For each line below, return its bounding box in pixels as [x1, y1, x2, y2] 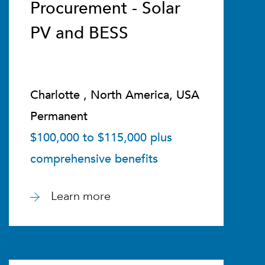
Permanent [30, 108, 88, 124]
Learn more [50, 188, 111, 204]
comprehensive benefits [30, 151, 158, 167]
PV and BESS [30, 22, 128, 44]
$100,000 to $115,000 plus [30, 130, 172, 146]
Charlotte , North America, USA [30, 87, 199, 103]
